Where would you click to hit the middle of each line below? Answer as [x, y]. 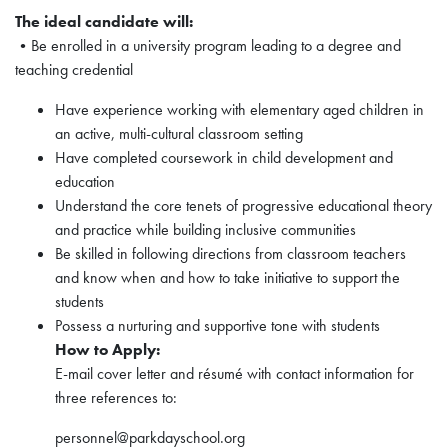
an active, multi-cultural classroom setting [179, 133]
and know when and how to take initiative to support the [227, 277]
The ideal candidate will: [104, 21]
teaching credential [74, 69]
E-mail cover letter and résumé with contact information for [234, 373]
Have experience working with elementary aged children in [239, 109]
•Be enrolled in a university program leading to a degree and [208, 45]
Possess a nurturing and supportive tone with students [217, 325]
